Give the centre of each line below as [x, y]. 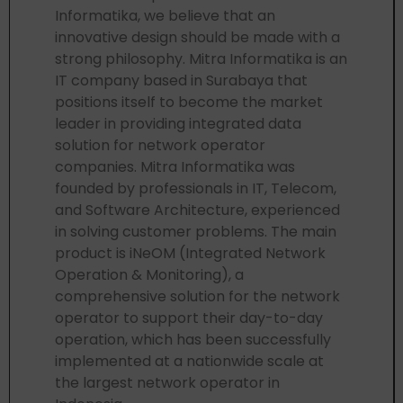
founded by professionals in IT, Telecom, [196, 188]
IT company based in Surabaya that [181, 80]
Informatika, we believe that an [165, 15]
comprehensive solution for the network [197, 296]
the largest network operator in [167, 382]
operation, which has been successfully [193, 339]
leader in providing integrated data [178, 123]
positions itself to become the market [189, 102]
